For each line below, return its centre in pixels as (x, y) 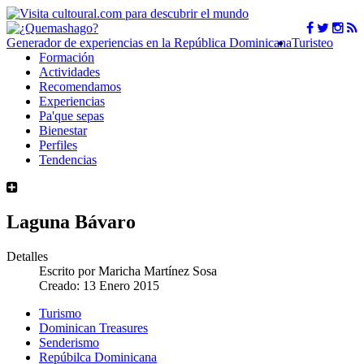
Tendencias (68, 160)
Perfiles (58, 145)
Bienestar (63, 130)
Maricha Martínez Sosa (158, 271)
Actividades (69, 72)
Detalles (27, 256)
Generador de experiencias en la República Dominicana (149, 43)
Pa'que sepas (71, 116)
